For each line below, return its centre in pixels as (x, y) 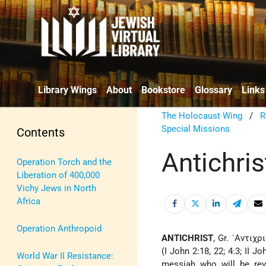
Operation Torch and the (64, 162)
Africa (28, 201)
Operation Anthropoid (59, 228)
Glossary (213, 90)
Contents (41, 132)
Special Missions (196, 129)
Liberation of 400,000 (58, 175)
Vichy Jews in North (56, 188)
